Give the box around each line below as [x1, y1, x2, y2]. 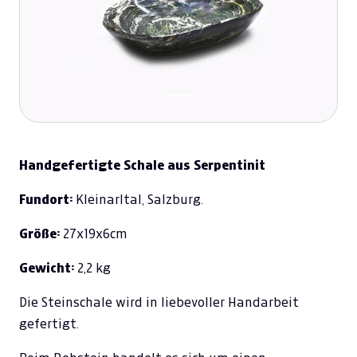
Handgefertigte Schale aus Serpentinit [19, 159, 265, 173]
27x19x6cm [60, 227, 127, 241]
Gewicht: [19, 261, 77, 276]
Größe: [19, 227, 60, 241]
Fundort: [19, 193, 73, 207]
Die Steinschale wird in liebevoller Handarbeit [19, 296, 299, 309]
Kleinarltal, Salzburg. [73, 193, 203, 206]
